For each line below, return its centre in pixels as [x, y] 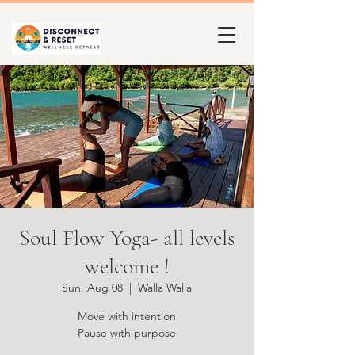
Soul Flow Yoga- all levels [127, 238]
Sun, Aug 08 [92, 288]
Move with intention [127, 316]
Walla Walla [165, 288]
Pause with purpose [127, 333]
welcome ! [127, 266]
